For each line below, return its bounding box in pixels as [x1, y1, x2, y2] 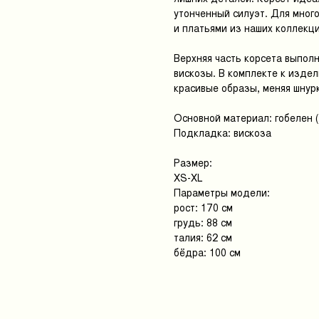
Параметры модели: [174, 187, 270, 199]
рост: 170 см [174, 202, 233, 214]
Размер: [174, 157, 212, 169]
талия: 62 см [174, 232, 232, 244]
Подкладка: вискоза [174, 127, 271, 139]
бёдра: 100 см [174, 247, 241, 258]
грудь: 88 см [174, 217, 232, 229]
